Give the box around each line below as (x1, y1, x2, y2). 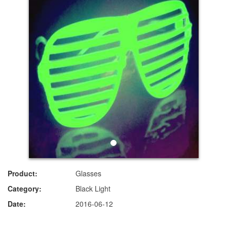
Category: (8, 183, 42, 194)
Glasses (75, 168, 102, 178)
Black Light (75, 183, 111, 194)
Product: (8, 168, 37, 178)
